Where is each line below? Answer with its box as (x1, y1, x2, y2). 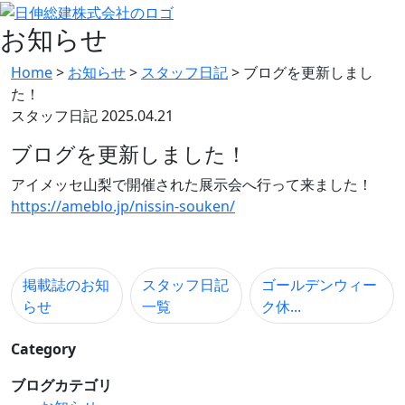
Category (11, 338, 76, 359)
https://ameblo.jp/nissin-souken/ (11, 195, 235, 216)
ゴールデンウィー (261, 274, 378, 295)
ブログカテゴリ (11, 374, 112, 395)
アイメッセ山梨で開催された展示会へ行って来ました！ (11, 174, 372, 194)
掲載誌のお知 (23, 274, 109, 295)
